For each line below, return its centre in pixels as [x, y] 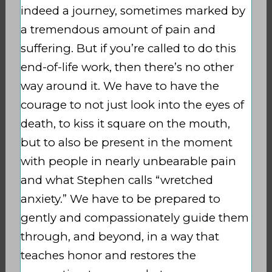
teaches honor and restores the [108, 255]
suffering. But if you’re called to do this [128, 48]
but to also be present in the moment [126, 142]
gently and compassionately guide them [134, 217]
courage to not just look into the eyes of [132, 104]
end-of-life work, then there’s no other [127, 67]
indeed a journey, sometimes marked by [133, 10]
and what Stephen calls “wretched [117, 180]
